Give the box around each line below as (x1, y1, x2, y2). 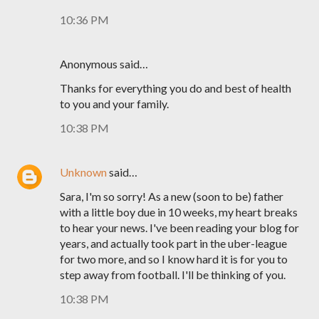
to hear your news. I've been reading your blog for (60, 221, 299, 234)
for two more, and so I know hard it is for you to (60, 252, 288, 266)
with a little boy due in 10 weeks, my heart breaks (60, 205, 298, 219)
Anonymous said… (60, 57, 148, 70)
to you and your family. (60, 97, 169, 110)
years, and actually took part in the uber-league (60, 236, 287, 250)
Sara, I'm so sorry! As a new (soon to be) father (60, 189, 283, 203)
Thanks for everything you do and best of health (60, 81, 291, 95)
